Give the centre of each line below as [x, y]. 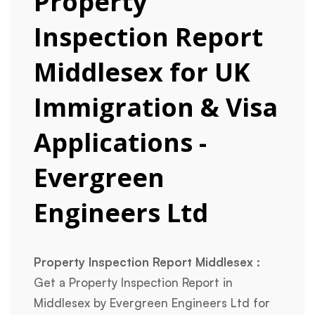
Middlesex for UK [142, 72]
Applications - [121, 143]
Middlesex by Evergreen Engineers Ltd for [152, 303]
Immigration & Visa [156, 108]
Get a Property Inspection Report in [134, 283]
